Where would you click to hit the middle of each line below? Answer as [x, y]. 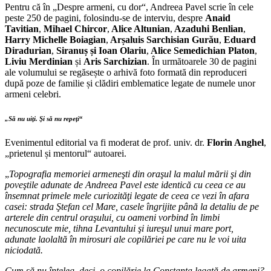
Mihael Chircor [74, 28]
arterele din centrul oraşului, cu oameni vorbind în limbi [112, 217]
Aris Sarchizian [115, 61]
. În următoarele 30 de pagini [202, 61]
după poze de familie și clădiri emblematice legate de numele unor [130, 83]
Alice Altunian [140, 28]
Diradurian [28, 50]
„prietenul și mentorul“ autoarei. [66, 153]
